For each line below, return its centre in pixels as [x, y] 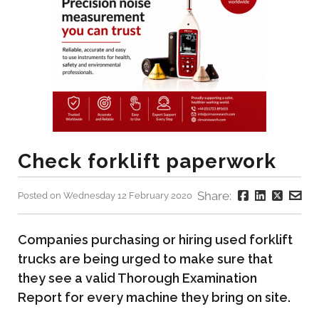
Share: [216, 196]
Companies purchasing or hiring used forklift [155, 239]
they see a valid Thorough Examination [137, 278]
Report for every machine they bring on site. [154, 297]
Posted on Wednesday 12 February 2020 [105, 196]
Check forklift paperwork [147, 162]
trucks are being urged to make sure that [145, 258]
